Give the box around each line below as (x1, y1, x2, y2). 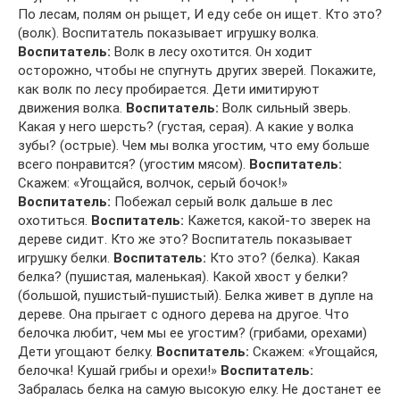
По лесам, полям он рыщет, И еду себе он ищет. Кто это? (18, 5, 382, 22)
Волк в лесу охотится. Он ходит (111, 43, 312, 60)
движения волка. (18, 99, 126, 116)
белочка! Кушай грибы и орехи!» (18, 362, 221, 379)
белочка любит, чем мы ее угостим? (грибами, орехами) (18, 324, 367, 341)
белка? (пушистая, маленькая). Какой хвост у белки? (18, 268, 348, 285)
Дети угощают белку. (18, 343, 156, 360)
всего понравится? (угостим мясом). (18, 155, 249, 172)
